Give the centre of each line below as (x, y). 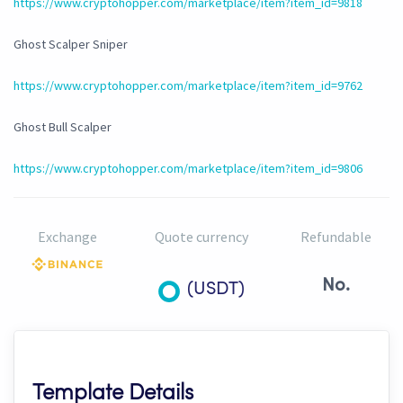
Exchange (67, 237)
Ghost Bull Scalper (63, 127)
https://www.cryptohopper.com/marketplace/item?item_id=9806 (188, 169)
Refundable (336, 237)
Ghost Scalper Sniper (71, 45)
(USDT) (215, 290)
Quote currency (201, 237)
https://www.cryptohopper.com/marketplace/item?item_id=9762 (188, 86)
